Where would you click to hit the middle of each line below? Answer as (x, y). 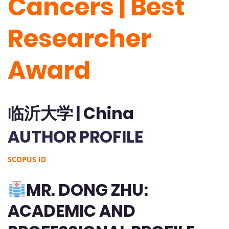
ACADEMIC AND (72, 211)
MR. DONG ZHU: (87, 190)
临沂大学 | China (71, 113)
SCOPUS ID (27, 159)
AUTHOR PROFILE (75, 137)
